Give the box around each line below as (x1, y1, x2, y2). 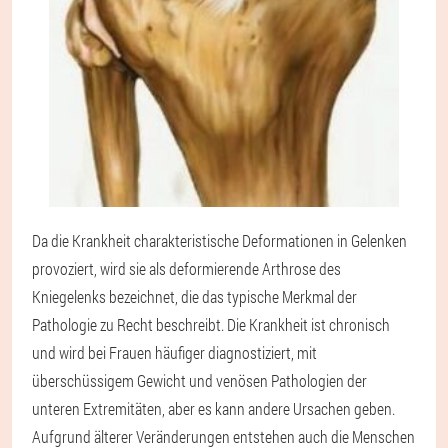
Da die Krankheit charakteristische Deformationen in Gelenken (32, 230, 407, 252)
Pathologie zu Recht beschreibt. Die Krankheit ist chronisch (32, 314, 390, 336)
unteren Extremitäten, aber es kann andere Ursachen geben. (32, 398, 395, 420)
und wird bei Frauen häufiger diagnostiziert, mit (32, 342, 317, 364)
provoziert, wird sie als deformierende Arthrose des (32, 258, 341, 280)
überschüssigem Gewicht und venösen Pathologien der (32, 370, 367, 392)
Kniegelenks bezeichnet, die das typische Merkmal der (32, 286, 357, 308)
